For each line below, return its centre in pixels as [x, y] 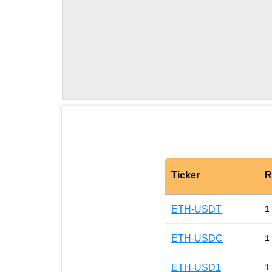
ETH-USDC [197, 238]
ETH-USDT [196, 209]
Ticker [185, 175]
